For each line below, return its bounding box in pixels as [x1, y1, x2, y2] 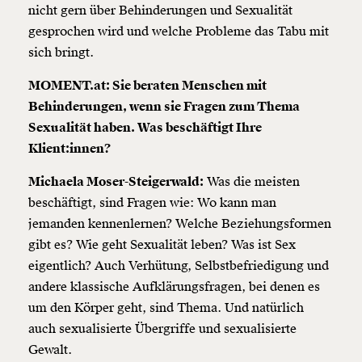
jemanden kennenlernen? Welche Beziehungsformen [28, 216, 331, 233]
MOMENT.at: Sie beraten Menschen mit [28, 78, 267, 95]
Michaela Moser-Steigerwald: [28, 174, 204, 191]
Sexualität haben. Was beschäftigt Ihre [28, 120, 262, 137]
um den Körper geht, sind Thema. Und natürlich [28, 300, 304, 317]
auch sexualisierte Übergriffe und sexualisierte [28, 321, 297, 338]
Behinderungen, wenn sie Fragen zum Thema [28, 99, 300, 116]
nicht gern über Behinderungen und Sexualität [28, 2, 293, 19]
